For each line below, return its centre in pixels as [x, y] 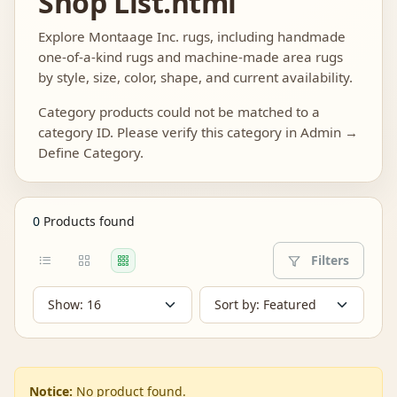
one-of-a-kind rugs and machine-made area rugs [191, 56]
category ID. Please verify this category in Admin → [198, 132]
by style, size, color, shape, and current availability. [196, 77]
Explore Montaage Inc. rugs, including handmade [192, 36]
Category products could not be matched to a [179, 111]
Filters [328, 261]
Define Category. [91, 152]
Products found [87, 222]
